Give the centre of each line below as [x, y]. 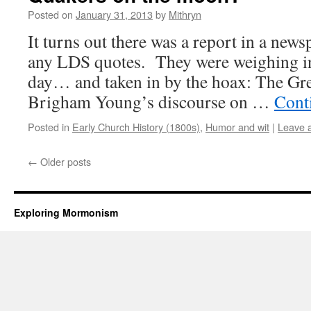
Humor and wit [237, 127]
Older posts [64, 161]
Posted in [49, 127]
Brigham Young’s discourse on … [151, 101]
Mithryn [185, 14]
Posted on [50, 14]
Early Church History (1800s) [136, 127]
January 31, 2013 [114, 14]
